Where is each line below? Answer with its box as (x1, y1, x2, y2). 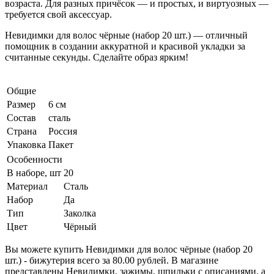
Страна (7, 125, 37, 136)
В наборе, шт (7, 167, 61, 178)
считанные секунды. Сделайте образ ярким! (5, 51, 188, 62)
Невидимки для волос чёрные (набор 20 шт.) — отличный (5, 29, 248, 40)
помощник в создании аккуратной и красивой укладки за (5, 40, 245, 51)
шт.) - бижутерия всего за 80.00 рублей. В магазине (5, 254, 218, 265)
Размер (7, 98, 35, 109)
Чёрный (64, 221, 97, 232)
